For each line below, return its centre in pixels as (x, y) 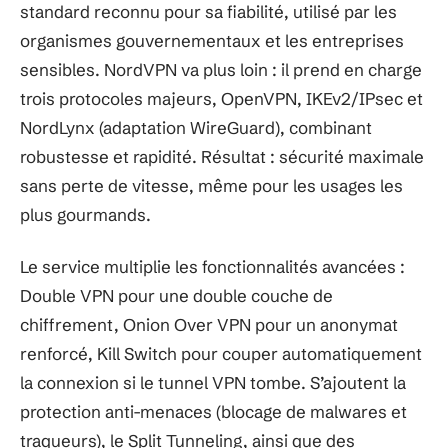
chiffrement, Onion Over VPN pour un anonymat (209, 324)
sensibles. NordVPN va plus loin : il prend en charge (221, 69)
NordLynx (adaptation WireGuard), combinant (196, 127)
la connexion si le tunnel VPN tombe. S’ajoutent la (213, 382)
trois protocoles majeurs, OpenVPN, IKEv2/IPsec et (221, 98)
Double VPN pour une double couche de (176, 295)
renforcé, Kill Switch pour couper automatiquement (221, 353)
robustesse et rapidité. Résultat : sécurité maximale (222, 156)
